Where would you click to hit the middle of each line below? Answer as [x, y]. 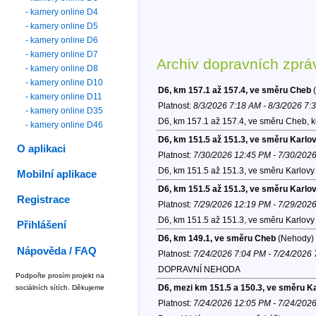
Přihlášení [42, 225]
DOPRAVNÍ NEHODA [199, 269]
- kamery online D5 [62, 26]
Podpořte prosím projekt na [60, 275]
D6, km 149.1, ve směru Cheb [217, 238]
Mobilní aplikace [57, 175]
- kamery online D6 [62, 40]
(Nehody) [294, 238]
